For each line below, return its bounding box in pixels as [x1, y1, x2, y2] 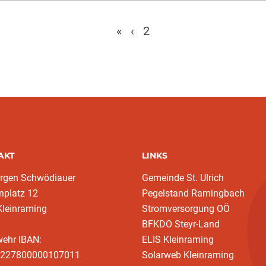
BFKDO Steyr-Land [142, 218, 220, 230]
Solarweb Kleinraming [142, 249, 234, 261]
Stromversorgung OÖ [142, 203, 230, 214]
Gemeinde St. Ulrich [142, 172, 224, 183]
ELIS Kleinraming [142, 234, 214, 245]
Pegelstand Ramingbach [142, 188, 245, 199]
